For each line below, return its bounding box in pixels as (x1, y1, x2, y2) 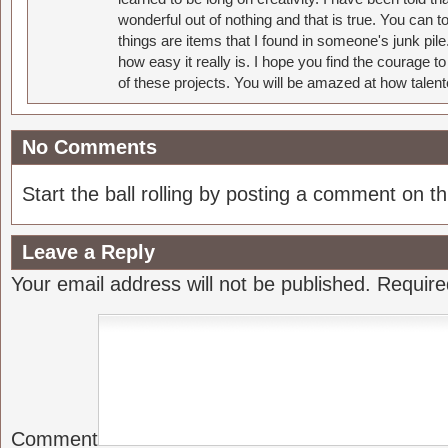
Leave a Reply (22, 241, 155, 263)
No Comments (22, 136, 157, 158)
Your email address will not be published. (11, 273, 371, 295)
